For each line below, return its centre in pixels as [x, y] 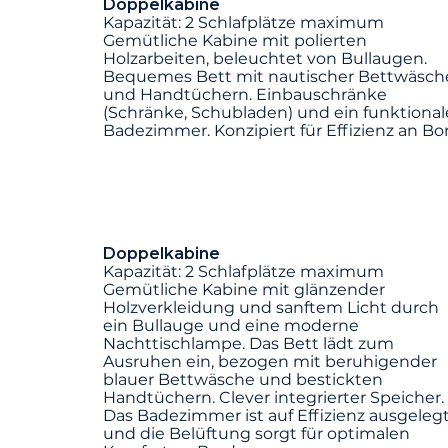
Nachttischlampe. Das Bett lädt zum [248, 343]
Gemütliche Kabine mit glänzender [244, 289]
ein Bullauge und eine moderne [231, 325]
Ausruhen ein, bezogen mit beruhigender [270, 361]
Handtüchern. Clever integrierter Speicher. [273, 397]
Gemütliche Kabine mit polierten [235, 40]
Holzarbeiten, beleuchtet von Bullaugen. [265, 58]
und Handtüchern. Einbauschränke [245, 94]
